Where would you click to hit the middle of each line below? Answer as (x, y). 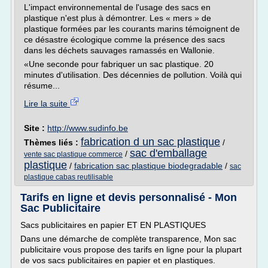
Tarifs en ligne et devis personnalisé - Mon (129, 197)
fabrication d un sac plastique (150, 142)
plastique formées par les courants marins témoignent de (132, 29)
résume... (42, 86)
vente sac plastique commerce (73, 154)
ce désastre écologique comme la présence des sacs (124, 39)
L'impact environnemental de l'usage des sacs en (117, 7)
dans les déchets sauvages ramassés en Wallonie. (119, 50)
